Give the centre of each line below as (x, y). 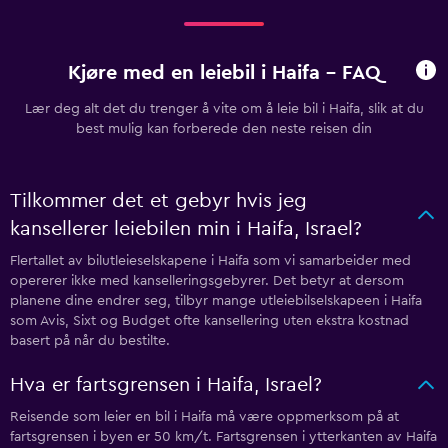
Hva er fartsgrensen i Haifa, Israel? (166, 385)
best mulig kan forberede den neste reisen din (224, 129)
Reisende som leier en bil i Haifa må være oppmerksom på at (204, 417)
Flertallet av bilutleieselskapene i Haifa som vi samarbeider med (210, 261)
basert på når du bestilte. (90, 341)
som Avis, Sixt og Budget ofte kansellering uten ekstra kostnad (209, 321)
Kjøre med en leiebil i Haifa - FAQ (224, 72)
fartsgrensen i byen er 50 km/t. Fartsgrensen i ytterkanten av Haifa (223, 437)
